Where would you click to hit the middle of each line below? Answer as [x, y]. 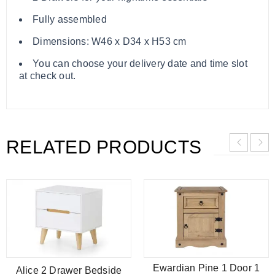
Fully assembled [70, 19]
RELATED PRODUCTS [104, 147]
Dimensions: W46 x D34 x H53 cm [110, 41]
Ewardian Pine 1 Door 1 [206, 268]
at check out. [48, 76]
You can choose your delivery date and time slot [140, 63]
